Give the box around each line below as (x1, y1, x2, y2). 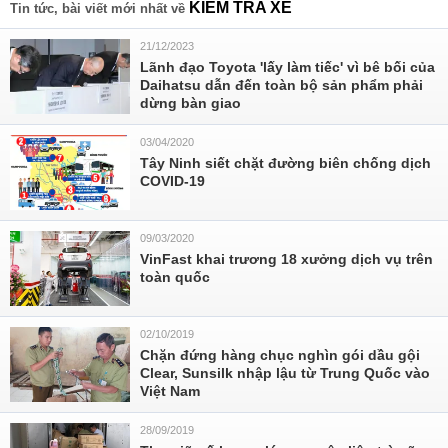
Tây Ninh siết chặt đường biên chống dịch (140, 155, 431, 171)
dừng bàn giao (140, 95, 241, 111)
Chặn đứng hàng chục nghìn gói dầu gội (140, 347, 420, 363)
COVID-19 (140, 173, 205, 189)
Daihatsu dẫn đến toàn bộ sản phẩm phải (140, 77, 423, 93)
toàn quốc (140, 269, 210, 285)
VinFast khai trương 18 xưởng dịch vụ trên (140, 251, 433, 267)
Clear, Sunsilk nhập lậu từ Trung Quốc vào (140, 365, 430, 381)
